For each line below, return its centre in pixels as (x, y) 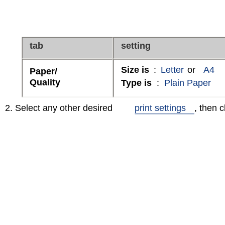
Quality (45, 82)
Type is (136, 83)
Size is (135, 70)
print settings (160, 108)
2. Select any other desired (59, 108)
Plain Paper (188, 83)
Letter (172, 70)
